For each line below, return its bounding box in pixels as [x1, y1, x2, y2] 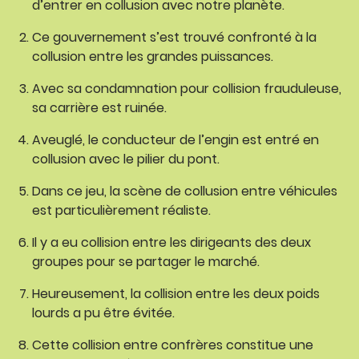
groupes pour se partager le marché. [32, 252, 260, 271]
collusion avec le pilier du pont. [32, 150, 220, 168]
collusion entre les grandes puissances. [32, 47, 273, 66]
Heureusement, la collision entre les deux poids [32, 284, 320, 303]
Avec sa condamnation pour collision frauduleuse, [32, 79, 341, 98]
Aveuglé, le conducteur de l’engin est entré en [32, 131, 319, 149]
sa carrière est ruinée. [32, 99, 167, 117]
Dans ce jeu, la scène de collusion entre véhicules [32, 182, 337, 200]
